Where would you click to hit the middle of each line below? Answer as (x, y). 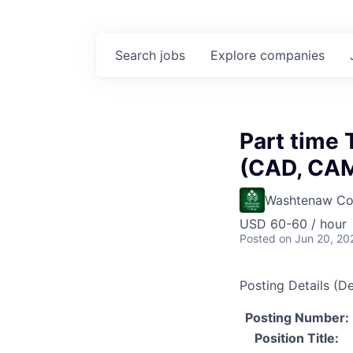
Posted (258, 238)
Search (137, 55)
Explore (235, 55)
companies (292, 55)
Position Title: (297, 338)
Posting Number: (297, 318)
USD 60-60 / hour (293, 224)
